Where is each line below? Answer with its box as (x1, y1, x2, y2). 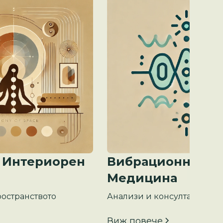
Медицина (107, 171, 178, 186)
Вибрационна (107, 154, 198, 169)
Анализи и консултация (107, 192, 209, 202)
